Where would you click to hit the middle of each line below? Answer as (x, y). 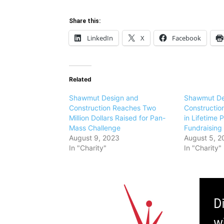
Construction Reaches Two (112, 108)
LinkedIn (100, 38)
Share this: (85, 21)
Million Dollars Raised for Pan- (117, 118)
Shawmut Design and (104, 98)
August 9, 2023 (94, 138)
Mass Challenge (95, 128)
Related (80, 79)
